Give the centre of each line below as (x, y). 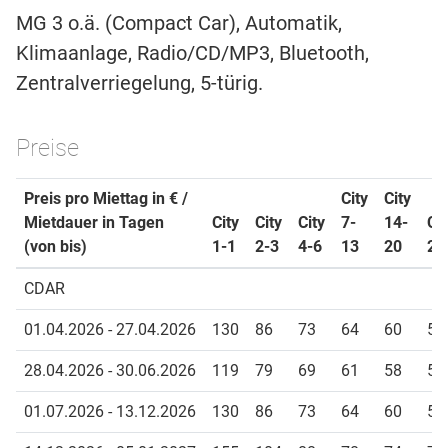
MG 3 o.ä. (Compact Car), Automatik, (179, 23)
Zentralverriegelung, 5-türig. (139, 83)
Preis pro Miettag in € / (106, 199)
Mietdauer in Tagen (94, 223)
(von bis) (55, 247)
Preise (47, 148)
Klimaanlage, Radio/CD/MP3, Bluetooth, (192, 53)
